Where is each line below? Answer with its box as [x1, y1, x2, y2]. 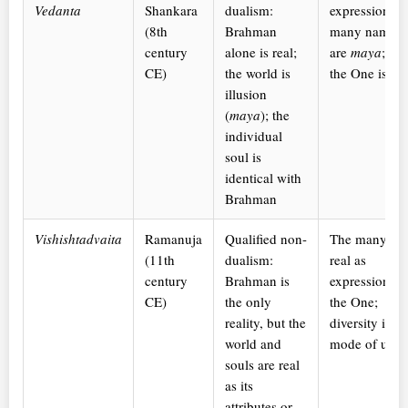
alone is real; [225, 43, 297, 62]
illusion [225, 85, 267, 104]
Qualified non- [225, 229, 307, 249]
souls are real [225, 355, 300, 374]
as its [225, 376, 253, 395]
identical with [225, 168, 301, 188]
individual [225, 127, 282, 146]
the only [225, 292, 271, 311]
